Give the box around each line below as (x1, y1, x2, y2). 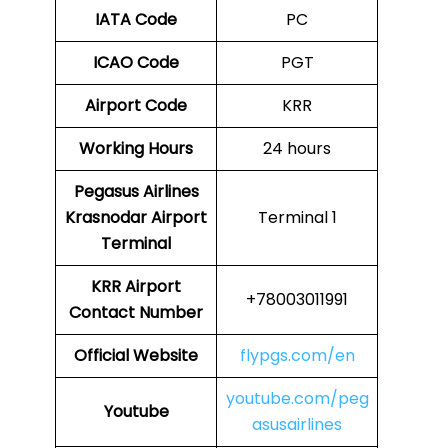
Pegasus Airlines (73, 180, 199, 204)
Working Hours (79, 137, 193, 161)
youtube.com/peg (225, 387, 369, 411)
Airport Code (85, 94, 187, 118)
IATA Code (95, 8, 177, 32)
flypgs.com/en (239, 344, 355, 368)
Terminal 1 (257, 206, 337, 230)
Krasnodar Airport (65, 206, 207, 230)
